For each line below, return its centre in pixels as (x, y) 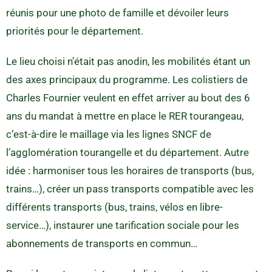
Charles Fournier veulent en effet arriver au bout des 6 (128, 97)
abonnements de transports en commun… (102, 243)
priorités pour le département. (75, 31)
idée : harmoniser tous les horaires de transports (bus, (130, 170)
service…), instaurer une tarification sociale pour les (123, 225)
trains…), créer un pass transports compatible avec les (130, 189)
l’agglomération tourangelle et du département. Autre (127, 152)
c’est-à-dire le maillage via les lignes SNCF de (109, 134)
